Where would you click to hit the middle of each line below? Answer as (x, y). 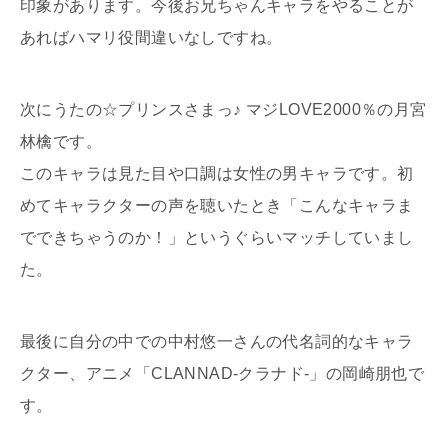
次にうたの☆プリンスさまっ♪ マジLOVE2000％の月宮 (223, 110)
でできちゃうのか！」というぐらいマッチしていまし (217, 238)
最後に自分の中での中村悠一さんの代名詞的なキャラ (217, 342)
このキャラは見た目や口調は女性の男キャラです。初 (217, 174)
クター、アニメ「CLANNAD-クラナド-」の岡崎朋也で (222, 374)
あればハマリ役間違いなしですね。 (151, 38)
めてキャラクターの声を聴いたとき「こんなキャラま (217, 206)
